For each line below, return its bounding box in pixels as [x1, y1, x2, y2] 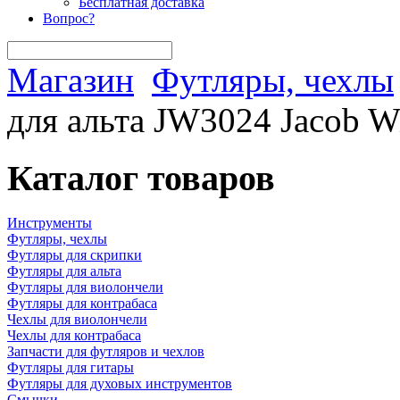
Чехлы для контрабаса [7, 328, 141, 344]
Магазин [7, 61, 134, 99]
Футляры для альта [7, 263, 121, 279]
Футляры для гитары [7, 360, 134, 376]
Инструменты [7, 215, 92, 231]
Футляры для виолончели [7, 279, 163, 296]
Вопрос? [43, 11, 95, 26]
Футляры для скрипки [7, 247, 142, 263]
